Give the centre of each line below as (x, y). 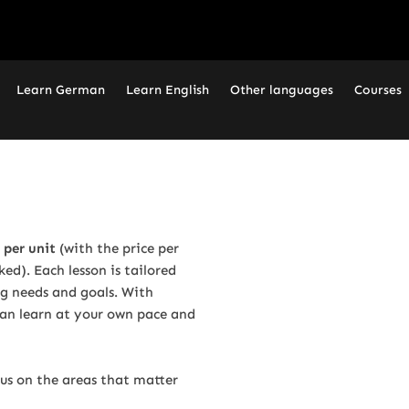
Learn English (167, 90)
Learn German (60, 90)
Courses (378, 90)
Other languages (281, 90)
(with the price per (117, 248)
